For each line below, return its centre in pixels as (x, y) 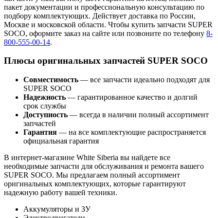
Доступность (45, 115)
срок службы (45, 106)
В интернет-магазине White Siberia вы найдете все (87, 158)
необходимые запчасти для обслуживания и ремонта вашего (104, 166)
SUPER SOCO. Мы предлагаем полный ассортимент (92, 175)
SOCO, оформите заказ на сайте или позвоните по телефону (105, 33)
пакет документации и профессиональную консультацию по (104, 7)
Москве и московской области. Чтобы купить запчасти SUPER (108, 24)
